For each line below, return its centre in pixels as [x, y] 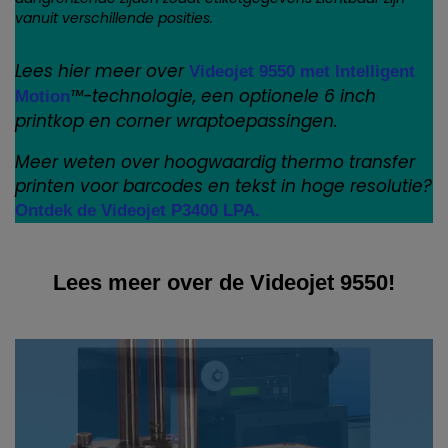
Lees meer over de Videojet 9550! [224, 282]
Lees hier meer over [102, 70]
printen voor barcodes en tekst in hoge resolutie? [223, 185]
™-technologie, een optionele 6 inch [223, 95]
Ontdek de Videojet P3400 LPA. [137, 210]
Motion [42, 96]
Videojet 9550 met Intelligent [302, 71]
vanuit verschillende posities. [114, 17]
